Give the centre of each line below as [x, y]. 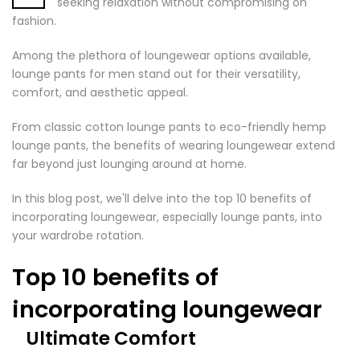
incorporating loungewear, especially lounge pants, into [167, 217]
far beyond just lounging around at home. [131, 164]
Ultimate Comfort [111, 338]
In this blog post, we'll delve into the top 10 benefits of [162, 198]
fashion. [36, 21]
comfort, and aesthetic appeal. [102, 92]
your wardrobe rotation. [78, 235]
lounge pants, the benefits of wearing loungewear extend [174, 145]
